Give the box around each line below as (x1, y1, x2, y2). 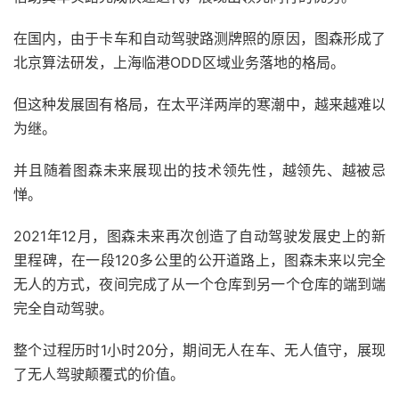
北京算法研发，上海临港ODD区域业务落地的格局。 (13, 53, 345, 72)
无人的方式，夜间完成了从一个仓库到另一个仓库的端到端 (13, 275, 386, 294)
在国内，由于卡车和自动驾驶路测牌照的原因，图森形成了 (13, 29, 386, 48)
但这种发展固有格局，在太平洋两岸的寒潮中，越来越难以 (13, 95, 386, 114)
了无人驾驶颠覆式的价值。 (13, 365, 184, 384)
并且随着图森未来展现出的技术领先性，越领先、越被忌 (13, 161, 386, 180)
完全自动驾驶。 (13, 299, 113, 318)
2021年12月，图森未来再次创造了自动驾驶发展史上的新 (13, 227, 386, 246)
